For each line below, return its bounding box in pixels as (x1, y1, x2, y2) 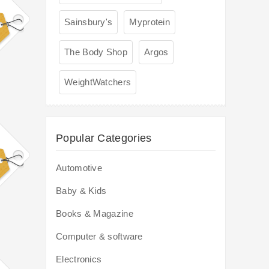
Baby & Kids (56, 186, 107, 196)
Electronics (56, 254, 102, 265)
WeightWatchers (64, 77, 131, 88)
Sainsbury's (64, 17, 113, 28)
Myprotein (129, 17, 171, 28)
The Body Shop (64, 47, 127, 58)
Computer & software (56, 231, 143, 242)
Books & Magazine (56, 208, 133, 219)
